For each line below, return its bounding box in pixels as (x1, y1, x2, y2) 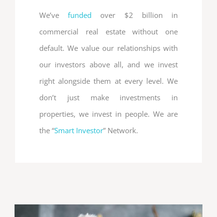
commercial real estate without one (39, 27, 178, 37)
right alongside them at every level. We (39, 76, 178, 86)
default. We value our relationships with (39, 43, 178, 53)
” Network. (103, 125, 138, 136)
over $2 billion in (92, 10, 178, 20)
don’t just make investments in (39, 93, 178, 103)
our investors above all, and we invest (39, 60, 178, 70)
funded (68, 10, 92, 20)
